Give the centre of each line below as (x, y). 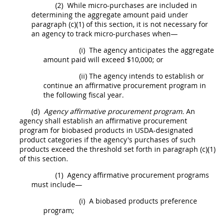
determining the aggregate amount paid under (110, 14)
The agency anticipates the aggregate (151, 50)
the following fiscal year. (84, 95)
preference (178, 201)
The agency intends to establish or (147, 76)
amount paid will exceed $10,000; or (103, 59)
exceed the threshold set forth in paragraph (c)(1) (132, 149)
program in (186, 85)
